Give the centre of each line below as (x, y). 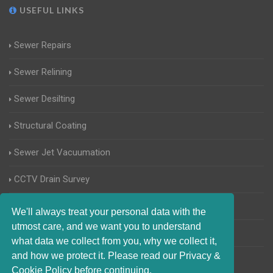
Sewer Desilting (44, 99)
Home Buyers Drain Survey (67, 233)
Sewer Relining (43, 72)
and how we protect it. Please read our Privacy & (116, 255)
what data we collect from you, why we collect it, (115, 241)
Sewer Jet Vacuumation (62, 153)
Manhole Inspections (56, 206)
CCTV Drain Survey (52, 179)
